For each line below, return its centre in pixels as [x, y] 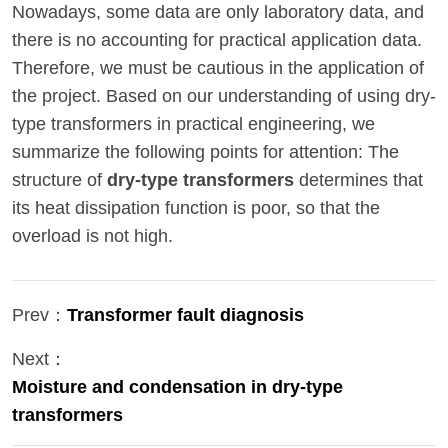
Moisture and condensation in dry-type [177, 387]
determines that [358, 180]
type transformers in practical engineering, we [193, 124]
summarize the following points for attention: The [205, 152]
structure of [59, 180]
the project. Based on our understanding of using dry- [224, 96]
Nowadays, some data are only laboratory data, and [218, 12]
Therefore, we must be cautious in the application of [218, 68]
